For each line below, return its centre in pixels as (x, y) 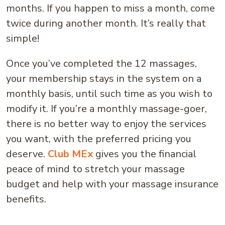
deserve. (27, 154)
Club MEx (70, 154)
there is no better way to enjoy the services (106, 124)
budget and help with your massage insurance (112, 184)
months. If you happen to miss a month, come (110, 8)
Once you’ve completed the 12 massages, (101, 64)
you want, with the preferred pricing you (99, 139)
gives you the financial (145, 154)
